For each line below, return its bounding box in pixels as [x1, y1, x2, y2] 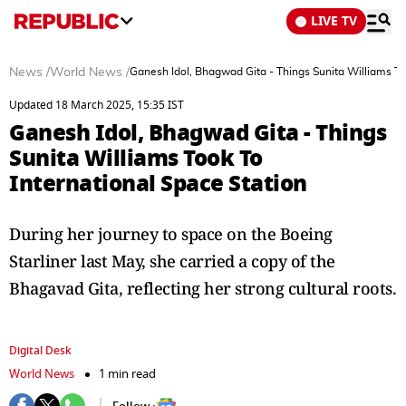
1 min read [99, 365, 156, 382]
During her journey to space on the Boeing [9, 223, 333, 245]
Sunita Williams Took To [9, 141, 263, 175]
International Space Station [9, 167, 307, 200]
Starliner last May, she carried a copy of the [9, 250, 335, 272]
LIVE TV [311, 12, 357, 31]
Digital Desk [9, 343, 72, 359]
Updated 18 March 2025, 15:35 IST [9, 97, 184, 113]
